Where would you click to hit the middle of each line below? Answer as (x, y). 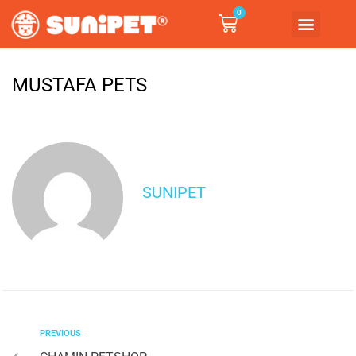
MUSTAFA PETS (79, 85)
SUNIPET (174, 192)
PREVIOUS (60, 333)
